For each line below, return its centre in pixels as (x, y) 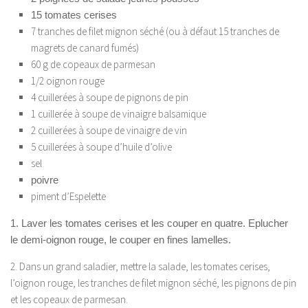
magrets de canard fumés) (85, 48)
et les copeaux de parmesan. (69, 300)
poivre (45, 180)
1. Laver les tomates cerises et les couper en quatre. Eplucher (149, 223)
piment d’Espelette (68, 197)
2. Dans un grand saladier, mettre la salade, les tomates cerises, (140, 267)
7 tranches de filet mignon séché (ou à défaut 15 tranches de (155, 32)
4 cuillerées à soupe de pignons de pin (110, 98)
